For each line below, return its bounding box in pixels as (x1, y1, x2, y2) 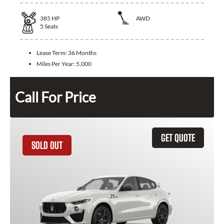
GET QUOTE (161, 131, 195, 143)
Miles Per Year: (36, 59, 76, 67)
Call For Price (15, 88, 96, 105)
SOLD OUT (31, 139, 62, 151)
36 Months (68, 48, 96, 56)
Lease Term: (36, 48, 68, 56)
